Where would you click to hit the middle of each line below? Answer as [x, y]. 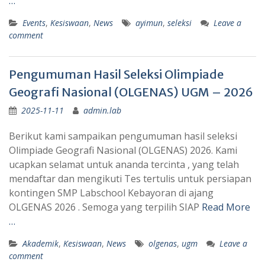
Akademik [41, 244]
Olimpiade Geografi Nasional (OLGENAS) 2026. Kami [123, 151]
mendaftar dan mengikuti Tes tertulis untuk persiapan [130, 179]
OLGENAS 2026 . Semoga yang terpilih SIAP [105, 207]
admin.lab [102, 111]
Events [34, 23]
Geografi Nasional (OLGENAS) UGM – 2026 [131, 92]
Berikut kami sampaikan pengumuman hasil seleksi [123, 136]
